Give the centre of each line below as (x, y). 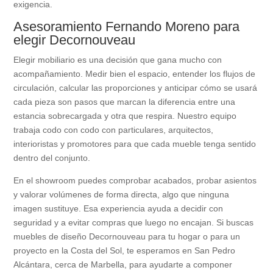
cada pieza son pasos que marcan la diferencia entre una (125, 102)
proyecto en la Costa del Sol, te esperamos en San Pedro (125, 251)
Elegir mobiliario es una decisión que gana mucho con (118, 60)
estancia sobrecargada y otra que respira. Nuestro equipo (125, 116)
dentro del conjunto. (52, 158)
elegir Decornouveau (75, 40)
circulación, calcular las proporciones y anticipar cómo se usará (136, 88)
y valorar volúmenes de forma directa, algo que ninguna (122, 195)
